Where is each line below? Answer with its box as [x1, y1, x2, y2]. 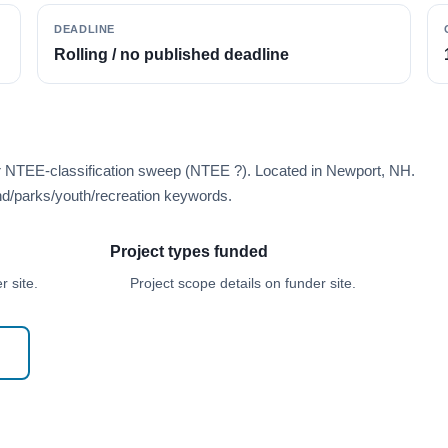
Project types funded [110, 243, 268, 260]
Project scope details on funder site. [130, 275, 356, 291]
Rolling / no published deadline [54, 46, 290, 63]
